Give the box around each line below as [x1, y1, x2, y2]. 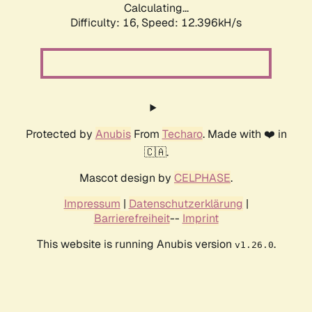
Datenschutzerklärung [128, 196, 243, 212]
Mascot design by [79, 171, 174, 186]
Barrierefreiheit [93, 211, 170, 226]
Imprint [182, 211, 219, 226]
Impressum [63, 196, 120, 212]
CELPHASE [174, 171, 231, 186]
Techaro [162, 127, 203, 142]
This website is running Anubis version [36, 237, 235, 252]
